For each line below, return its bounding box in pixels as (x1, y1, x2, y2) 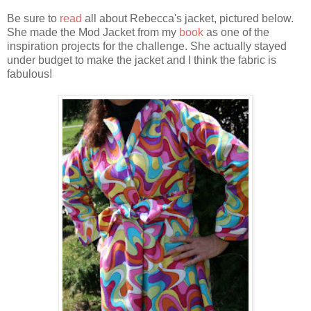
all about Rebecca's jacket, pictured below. (82, 12, 294, 25)
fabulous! (7, 68, 52, 81)
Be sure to (7, 12, 60, 25)
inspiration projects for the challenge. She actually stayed (7, 40, 287, 53)
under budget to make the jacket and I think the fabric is (7, 54, 276, 67)
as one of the (203, 26, 269, 39)
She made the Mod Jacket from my (7, 26, 179, 39)
